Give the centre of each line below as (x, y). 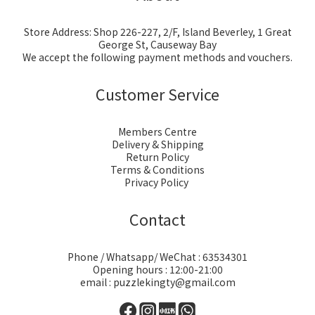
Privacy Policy (157, 182)
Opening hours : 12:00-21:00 (157, 269)
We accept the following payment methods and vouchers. (157, 57)
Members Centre (157, 131)
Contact (157, 219)
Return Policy (157, 157)
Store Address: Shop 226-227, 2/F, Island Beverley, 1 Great (157, 32)
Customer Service (157, 94)
